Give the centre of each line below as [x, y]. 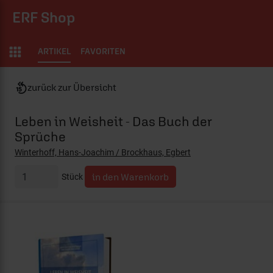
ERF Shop [44, 17]
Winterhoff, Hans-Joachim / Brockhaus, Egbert [103, 152]
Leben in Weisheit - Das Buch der [113, 121]
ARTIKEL [54, 51]
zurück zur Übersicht [72, 87]
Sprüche [40, 136]
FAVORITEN [103, 51]
